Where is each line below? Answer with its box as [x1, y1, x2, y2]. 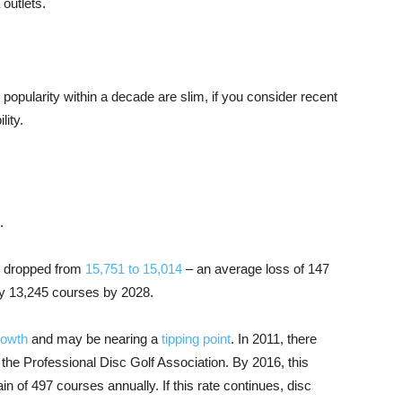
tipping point [162, 331, 231, 347]
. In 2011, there [231, 331, 317, 347]
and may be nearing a [28, 331, 162, 347]
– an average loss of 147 [182, 261, 329, 277]
